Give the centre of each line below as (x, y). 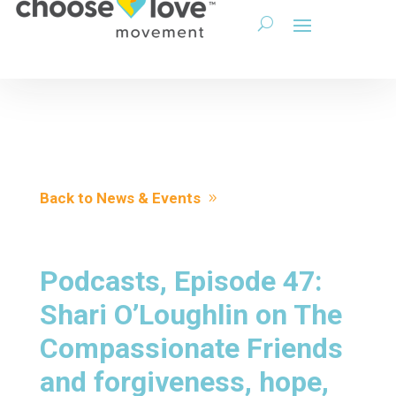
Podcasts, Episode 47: (181, 281)
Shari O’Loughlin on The (190, 315)
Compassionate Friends (191, 348)
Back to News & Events (120, 198)
